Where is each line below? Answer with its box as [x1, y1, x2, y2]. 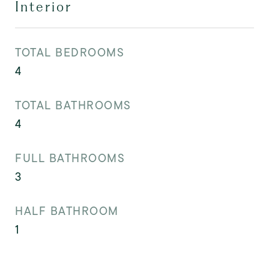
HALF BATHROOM [15, 203, 119, 219]
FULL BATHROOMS [15, 150, 125, 166]
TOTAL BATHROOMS [15, 97, 131, 113]
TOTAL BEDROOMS [15, 44, 124, 61]
